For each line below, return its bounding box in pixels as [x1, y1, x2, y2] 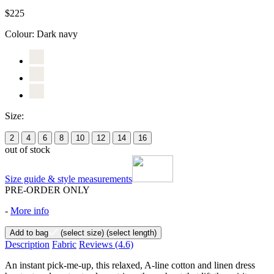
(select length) [104, 228, 157, 237]
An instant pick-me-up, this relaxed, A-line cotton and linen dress [5, 259, 255, 270]
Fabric [52, 239, 76, 250]
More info [10, 205, 49, 216]
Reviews [79, 239, 115, 250]
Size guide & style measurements [5, 173, 132, 184]
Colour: [5, 28, 37, 39]
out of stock [5, 144, 50, 155]
